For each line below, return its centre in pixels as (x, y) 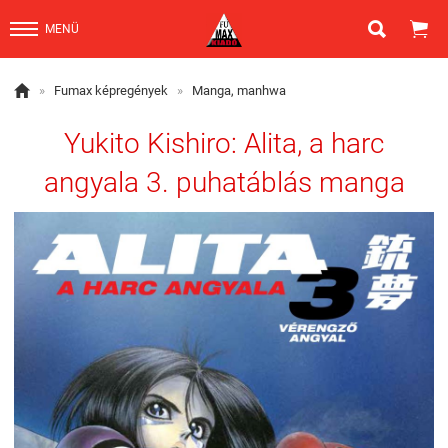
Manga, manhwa (239, 90)
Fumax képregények (111, 90)
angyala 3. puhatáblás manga (224, 182)
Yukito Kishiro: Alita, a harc (224, 143)
